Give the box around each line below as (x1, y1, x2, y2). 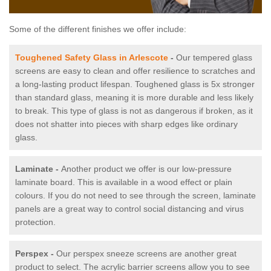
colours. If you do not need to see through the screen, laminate (15, 191, 256, 201)
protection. (15, 217, 56, 227)
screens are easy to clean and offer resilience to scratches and (15, 66, 255, 76)
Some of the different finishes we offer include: (9, 24, 186, 34)
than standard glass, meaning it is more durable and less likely (15, 93, 253, 103)
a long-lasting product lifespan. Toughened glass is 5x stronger (15, 79, 255, 90)
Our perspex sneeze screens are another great (56, 249, 237, 259)
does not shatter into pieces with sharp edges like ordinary (15, 119, 238, 129)
